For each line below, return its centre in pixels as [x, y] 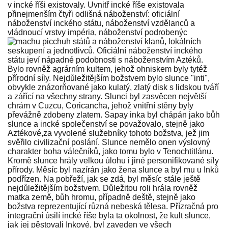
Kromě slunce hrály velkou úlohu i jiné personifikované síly [113, 161]
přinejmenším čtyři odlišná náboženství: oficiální [94, 14]
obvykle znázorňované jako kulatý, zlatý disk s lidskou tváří [113, 88]
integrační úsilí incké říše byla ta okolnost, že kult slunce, [109, 216]
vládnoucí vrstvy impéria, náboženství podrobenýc [97, 33]
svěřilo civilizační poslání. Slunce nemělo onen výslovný [109, 142]
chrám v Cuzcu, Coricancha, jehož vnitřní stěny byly [101, 106]
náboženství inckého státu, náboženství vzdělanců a [101, 23]
